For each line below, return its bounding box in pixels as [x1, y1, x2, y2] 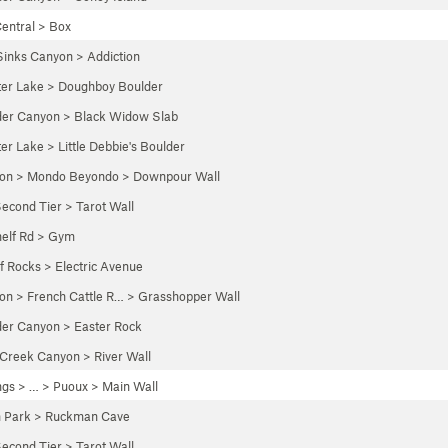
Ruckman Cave [45, 408, 130, 424]
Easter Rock [74, 318, 142, 334]
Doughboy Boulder [58, 78, 163, 94]
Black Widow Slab [74, 108, 178, 124]
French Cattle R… [27, 288, 124, 304]
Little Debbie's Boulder [58, 138, 185, 154]
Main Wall [102, 378, 158, 394]
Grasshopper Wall [138, 288, 240, 304]
